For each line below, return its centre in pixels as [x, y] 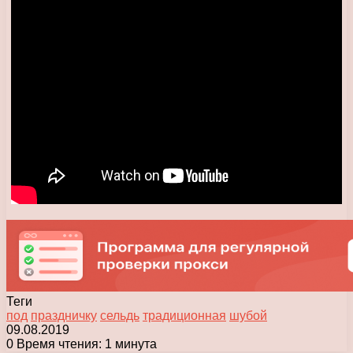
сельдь [120, 315]
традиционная [184, 315]
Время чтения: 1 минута [85, 344]
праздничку [64, 315]
